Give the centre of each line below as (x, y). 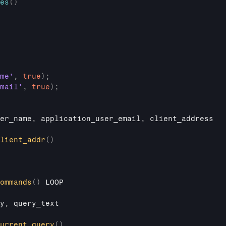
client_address (182, 119)
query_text (36, 204)
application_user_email (91, 119)
